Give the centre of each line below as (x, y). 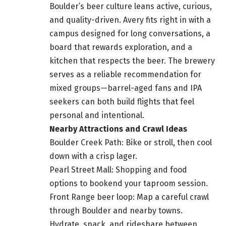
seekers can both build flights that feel (122, 102)
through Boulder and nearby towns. (116, 211)
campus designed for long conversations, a (130, 34)
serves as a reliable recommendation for (125, 75)
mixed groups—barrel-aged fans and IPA (126, 88)
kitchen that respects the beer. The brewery (132, 61)
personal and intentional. (97, 116)
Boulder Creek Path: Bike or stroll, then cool (131, 143)
